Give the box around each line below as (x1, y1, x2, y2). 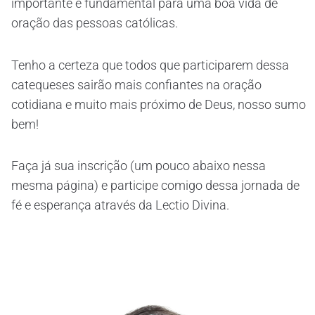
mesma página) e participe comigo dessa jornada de (11, 178, 300, 193)
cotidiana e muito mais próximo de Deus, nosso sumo (11, 96, 306, 112)
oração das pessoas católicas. (11, 15, 178, 31)
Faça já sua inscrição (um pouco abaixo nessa (11, 158, 266, 174)
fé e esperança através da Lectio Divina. (11, 198, 229, 213)
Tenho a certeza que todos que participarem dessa (11, 57, 289, 72)
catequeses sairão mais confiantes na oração (11, 77, 262, 92)
